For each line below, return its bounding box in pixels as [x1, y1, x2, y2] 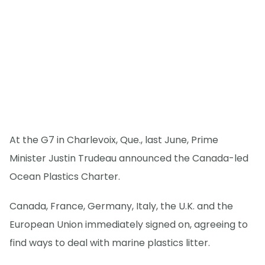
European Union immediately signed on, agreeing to [9, 217, 248, 231]
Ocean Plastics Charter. [9, 169, 120, 183]
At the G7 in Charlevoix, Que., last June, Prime [9, 132, 218, 147]
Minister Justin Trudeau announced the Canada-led [9, 151, 248, 165]
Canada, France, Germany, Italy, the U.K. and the [9, 199, 233, 213]
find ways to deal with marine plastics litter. [9, 235, 210, 250]
